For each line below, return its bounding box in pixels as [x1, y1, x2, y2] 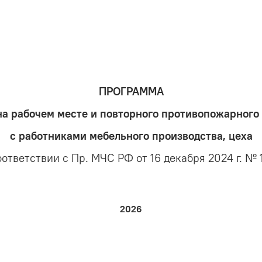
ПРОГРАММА [98, 85, 164, 99]
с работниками [9, 129, 89, 143]
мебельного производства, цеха [89, 129, 253, 143]
